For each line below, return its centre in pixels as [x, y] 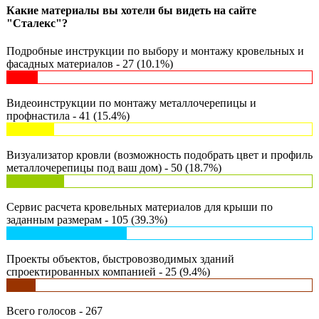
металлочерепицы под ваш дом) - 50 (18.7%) [114, 167]
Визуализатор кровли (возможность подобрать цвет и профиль [159, 155]
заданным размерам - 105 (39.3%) [87, 219]
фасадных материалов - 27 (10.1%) [90, 63]
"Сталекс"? [37, 23]
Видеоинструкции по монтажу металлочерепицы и [131, 103]
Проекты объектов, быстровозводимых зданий [120, 258]
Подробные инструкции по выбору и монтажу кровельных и [155, 51]
